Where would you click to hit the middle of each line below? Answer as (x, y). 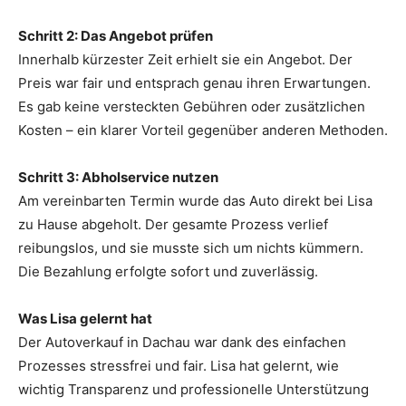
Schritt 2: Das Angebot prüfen (116, 35)
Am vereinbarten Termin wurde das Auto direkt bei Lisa (195, 200)
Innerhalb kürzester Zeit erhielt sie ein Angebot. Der (185, 59)
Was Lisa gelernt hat (85, 318)
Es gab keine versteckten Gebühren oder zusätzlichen (192, 106)
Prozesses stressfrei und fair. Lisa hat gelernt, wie (179, 365)
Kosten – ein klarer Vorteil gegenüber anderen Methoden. (203, 130)
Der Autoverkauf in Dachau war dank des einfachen (182, 342)
